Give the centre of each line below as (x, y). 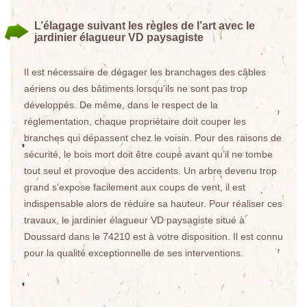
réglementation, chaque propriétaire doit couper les (135, 121)
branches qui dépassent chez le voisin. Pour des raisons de (153, 138)
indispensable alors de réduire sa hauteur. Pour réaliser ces (153, 204)
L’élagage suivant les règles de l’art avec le (145, 26)
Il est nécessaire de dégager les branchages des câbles (145, 72)
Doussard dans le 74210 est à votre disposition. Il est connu (153, 236)
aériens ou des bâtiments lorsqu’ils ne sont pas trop (136, 88)
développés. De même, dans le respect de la (121, 105)
